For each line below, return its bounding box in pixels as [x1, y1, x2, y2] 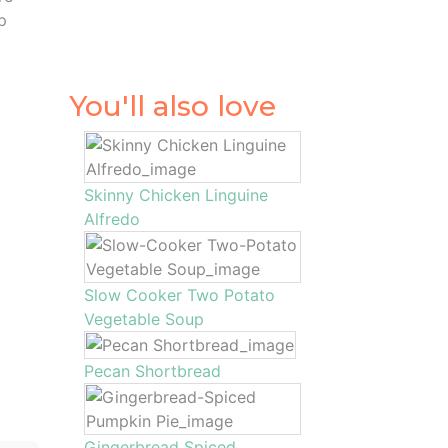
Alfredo [83, 209, 140, 229]
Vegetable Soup [83, 309, 204, 329]
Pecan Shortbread [83, 361, 221, 381]
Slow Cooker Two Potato [83, 285, 275, 305]
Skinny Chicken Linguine [83, 185, 268, 205]
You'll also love [68, 89, 276, 123]
